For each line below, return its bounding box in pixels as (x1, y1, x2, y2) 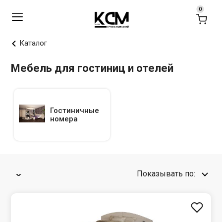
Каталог (19, 39, 48, 48)
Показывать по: (136, 169, 195, 178)
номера (50, 114, 78, 123)
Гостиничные (50, 106, 99, 115)
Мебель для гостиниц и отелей (11, 62, 174, 74)
